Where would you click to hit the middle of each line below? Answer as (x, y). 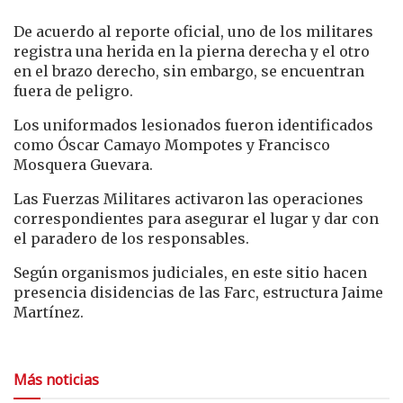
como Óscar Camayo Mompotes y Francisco (172, 144)
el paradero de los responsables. (131, 238)
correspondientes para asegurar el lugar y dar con (196, 218)
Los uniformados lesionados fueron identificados (193, 125)
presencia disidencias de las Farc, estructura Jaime (198, 292)
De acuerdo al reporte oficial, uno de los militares (193, 31)
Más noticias (56, 379)
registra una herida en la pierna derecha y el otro (192, 51)
